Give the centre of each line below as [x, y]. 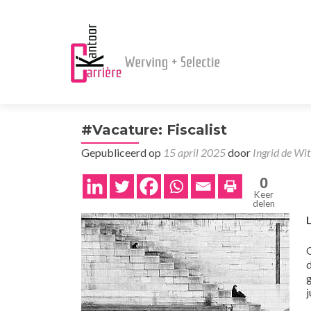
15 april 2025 [194, 152]
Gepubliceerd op [122, 152]
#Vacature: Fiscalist [154, 130]
